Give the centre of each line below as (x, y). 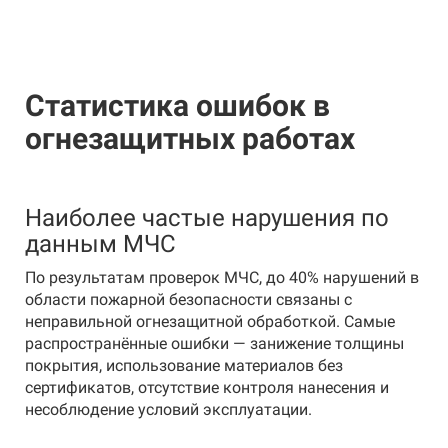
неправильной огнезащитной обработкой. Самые (210, 321)
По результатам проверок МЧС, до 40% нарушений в (222, 277)
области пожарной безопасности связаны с (188, 299)
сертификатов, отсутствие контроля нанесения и (207, 387)
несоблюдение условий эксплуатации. (168, 409)
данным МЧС (100, 244)
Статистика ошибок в (177, 105)
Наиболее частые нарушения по (207, 218)
